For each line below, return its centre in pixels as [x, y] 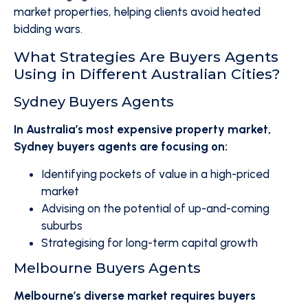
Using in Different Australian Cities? [147, 74]
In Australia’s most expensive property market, [142, 129]
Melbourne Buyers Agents [107, 268]
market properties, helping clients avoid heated [137, 12]
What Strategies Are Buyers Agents [146, 57]
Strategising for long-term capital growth [150, 243]
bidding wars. [48, 29]
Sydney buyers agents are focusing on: [121, 146]
